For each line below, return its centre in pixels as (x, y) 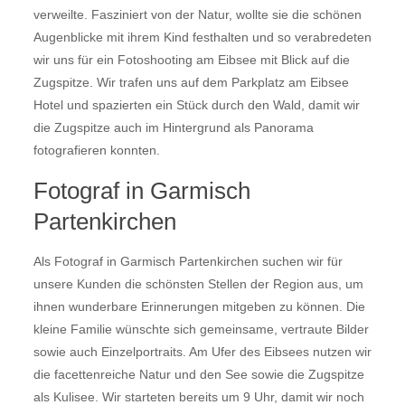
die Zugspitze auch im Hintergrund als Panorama (173, 127)
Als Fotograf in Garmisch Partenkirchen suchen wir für (188, 261)
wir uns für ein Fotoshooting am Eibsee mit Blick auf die (191, 60)
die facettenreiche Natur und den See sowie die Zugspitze (198, 374)
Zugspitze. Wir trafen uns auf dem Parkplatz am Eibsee (191, 82)
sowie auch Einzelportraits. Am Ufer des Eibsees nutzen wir (202, 352)
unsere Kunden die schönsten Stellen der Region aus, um (198, 284)
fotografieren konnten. (96, 150)
